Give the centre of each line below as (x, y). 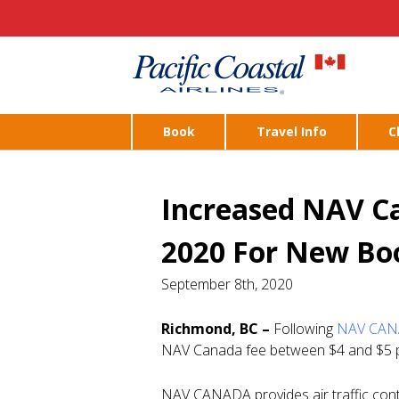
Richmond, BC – (217, 329)
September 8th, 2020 (227, 284)
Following (305, 329)
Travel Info (292, 131)
